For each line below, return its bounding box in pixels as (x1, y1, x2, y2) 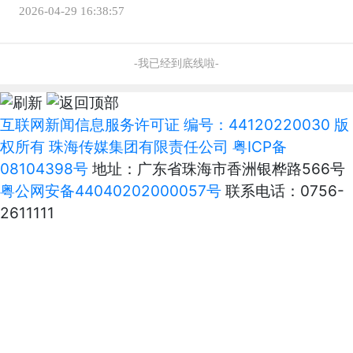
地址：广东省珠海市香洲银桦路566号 (88, 160, 345, 179)
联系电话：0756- (221, 182, 344, 201)
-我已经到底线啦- (134, 57, 219, 69)
